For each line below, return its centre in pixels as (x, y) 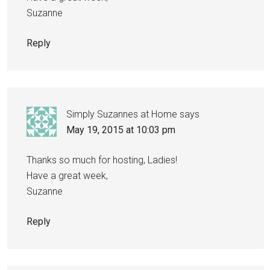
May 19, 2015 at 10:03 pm (121, 130)
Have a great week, (67, 175)
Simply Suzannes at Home (122, 114)
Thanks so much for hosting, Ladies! (102, 160)
